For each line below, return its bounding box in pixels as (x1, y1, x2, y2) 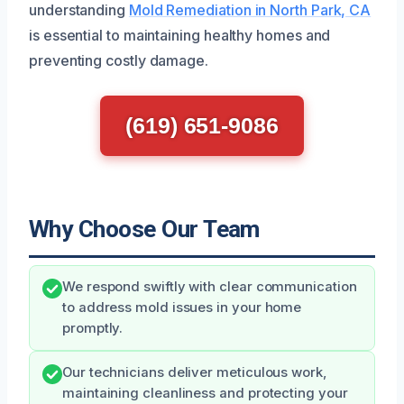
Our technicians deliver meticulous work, (62, 363, 327, 381)
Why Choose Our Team (29, 215, 260, 243)
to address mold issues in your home (62, 298, 302, 316)
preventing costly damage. (29, 50, 208, 69)
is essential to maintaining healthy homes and (29, 25, 331, 44)
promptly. (62, 319, 124, 336)
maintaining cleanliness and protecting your (62, 384, 348, 401)
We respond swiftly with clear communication (62, 278, 357, 295)
